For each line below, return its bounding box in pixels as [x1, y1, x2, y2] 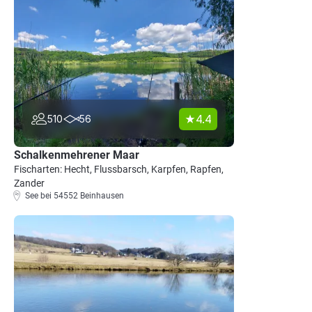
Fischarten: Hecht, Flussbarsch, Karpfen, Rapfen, [14, 164, 224, 175]
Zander [14, 178, 45, 189]
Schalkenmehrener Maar [14, 148, 139, 162]
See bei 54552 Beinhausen [25, 191, 124, 201]
